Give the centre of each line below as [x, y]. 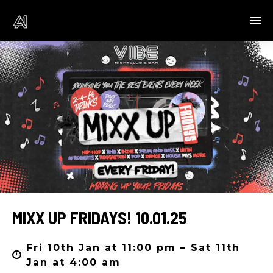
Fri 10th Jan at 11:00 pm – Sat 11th [133, 247]
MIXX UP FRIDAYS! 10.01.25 [100, 217]
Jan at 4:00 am [74, 262]
